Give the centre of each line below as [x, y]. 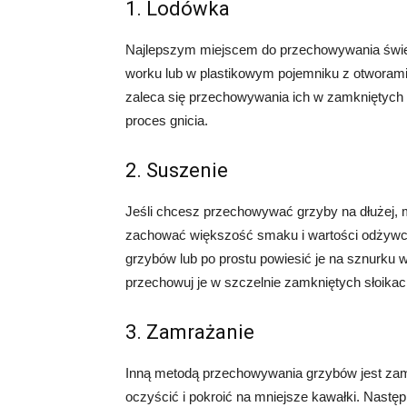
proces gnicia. [167, 120]
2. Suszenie [177, 170]
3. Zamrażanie [190, 332]
